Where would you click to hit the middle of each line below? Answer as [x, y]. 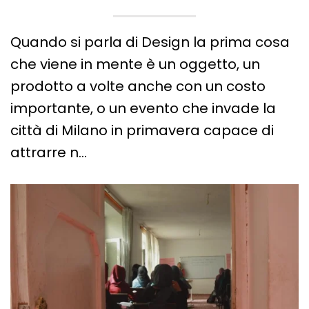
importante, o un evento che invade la [143, 109]
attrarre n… [49, 153]
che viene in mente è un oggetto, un [135, 64]
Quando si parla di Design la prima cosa [150, 42]
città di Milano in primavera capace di [142, 131]
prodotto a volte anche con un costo [138, 87]
